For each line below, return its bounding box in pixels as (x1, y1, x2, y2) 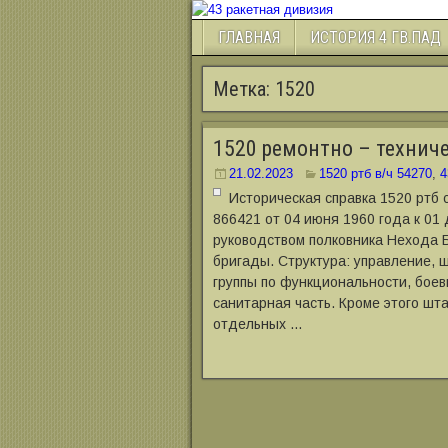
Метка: (213, 77, 275, 101)
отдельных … (213, 316, 303, 332)
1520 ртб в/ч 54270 (319, 166, 432, 181)
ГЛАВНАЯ (218, 28, 280, 47)
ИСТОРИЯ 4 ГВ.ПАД (310, 28, 441, 47)
